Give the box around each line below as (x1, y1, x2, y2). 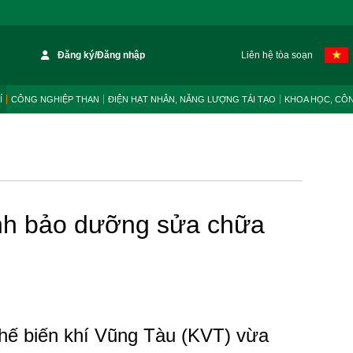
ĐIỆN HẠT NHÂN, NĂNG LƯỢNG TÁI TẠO (108, 95, 276, 104)
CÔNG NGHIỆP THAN (11, 95, 99, 104)
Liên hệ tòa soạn (240, 50, 313, 61)
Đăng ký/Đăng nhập (58, 50, 146, 61)
